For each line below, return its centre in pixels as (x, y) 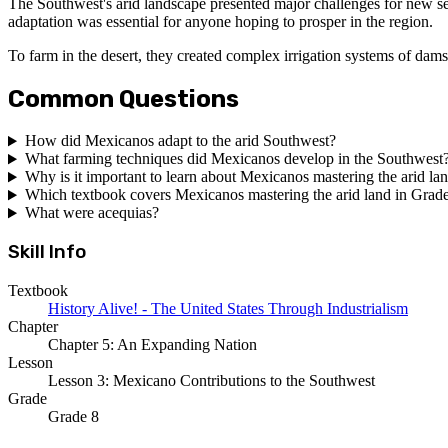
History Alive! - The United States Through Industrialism (228, 308)
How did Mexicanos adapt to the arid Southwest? (180, 141)
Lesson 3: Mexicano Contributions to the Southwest (211, 380)
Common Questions (123, 98)
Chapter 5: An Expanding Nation (152, 344)
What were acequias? (91, 213)
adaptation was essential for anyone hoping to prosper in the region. (220, 21)
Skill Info (47, 252)
